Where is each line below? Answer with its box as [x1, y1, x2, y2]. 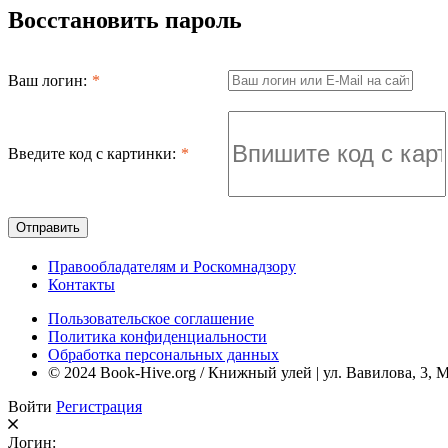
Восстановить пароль [8, 7, 242, 34]
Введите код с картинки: [8, 145, 176, 163]
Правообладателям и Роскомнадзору [48, 258, 296, 276]
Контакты [48, 276, 115, 294]
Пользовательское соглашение [48, 310, 254, 328]
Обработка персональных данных [48, 346, 279, 364]
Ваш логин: [8, 71, 87, 89]
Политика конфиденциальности [48, 328, 267, 346]
